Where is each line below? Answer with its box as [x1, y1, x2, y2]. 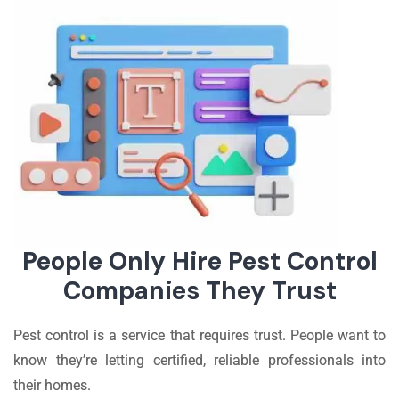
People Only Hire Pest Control [21, 244, 378, 278]
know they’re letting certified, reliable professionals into [13, 351, 386, 369]
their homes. [13, 376, 91, 394]
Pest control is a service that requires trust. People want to [13, 326, 386, 344]
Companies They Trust [62, 273, 337, 307]
